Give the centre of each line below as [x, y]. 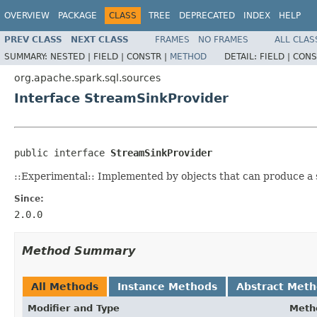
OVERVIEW [27, 16]
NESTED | [72, 56]
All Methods [65, 286]
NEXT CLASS [100, 39]
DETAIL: [242, 56]
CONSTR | [148, 56]
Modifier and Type [74, 308]
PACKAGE [77, 16]
